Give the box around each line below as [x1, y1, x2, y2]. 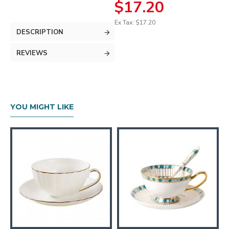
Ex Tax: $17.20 [114, 18, 155, 27]
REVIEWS [16, 49, 48, 58]
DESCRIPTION [16, 28, 63, 37]
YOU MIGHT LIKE [10, 102, 74, 111]
